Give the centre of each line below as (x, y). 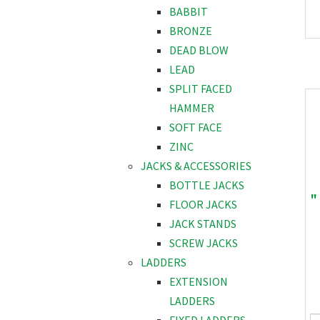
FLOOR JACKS (203, 205)
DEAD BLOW (199, 50)
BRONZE (191, 31)
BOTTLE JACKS (207, 185)
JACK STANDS (203, 224)
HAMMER (192, 108)
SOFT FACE (196, 127)
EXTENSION (199, 282)
